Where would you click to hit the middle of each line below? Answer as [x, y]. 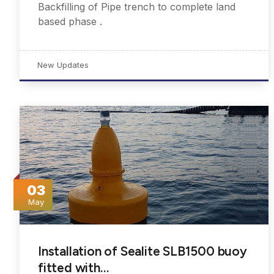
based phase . [70, 22]
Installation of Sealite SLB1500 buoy [143, 251]
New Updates [63, 65]
